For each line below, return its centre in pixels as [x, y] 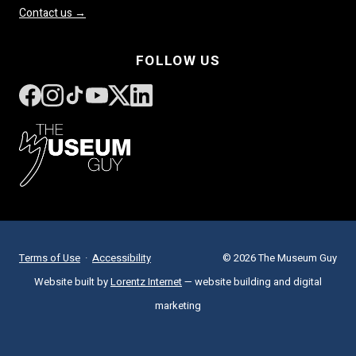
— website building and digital [252, 282]
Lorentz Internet [146, 282]
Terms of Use [50, 258]
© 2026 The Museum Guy [280, 258]
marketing [178, 306]
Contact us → [52, 14]
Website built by [72, 282]
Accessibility [122, 258]
